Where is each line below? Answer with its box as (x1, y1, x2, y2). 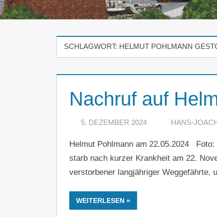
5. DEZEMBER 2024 (80, 118, 147, 126)
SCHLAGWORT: (64, 42, 119, 51)
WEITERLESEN (76, 197, 124, 205)
